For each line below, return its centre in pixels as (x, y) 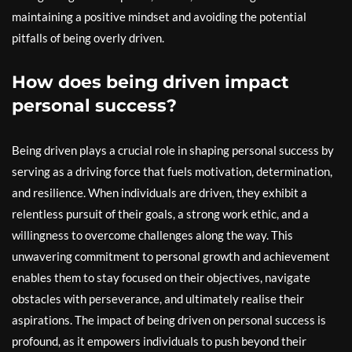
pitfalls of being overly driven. (88, 38)
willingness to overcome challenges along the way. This (152, 235)
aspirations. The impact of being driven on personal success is (169, 320)
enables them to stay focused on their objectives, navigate (161, 277)
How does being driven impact (150, 82)
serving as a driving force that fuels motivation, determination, (172, 171)
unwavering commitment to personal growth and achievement (171, 256)
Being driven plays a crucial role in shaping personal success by (173, 150)
